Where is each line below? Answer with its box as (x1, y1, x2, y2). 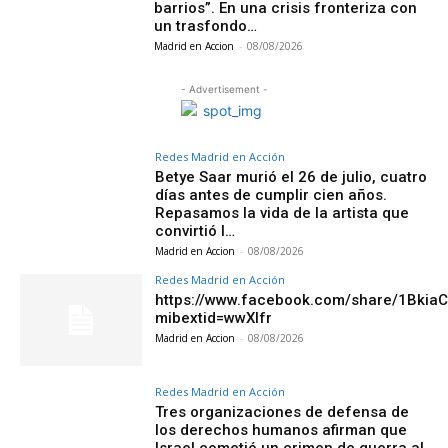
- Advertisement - (180, 83, 268, 95)
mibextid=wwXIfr (155, 309, 273, 327)
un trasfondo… (154, 17, 258, 35)
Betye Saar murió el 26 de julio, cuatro (155, 168, 428, 186)
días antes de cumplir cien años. (155, 186, 388, 204)
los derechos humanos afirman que (155, 420, 408, 439)
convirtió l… (155, 222, 236, 240)
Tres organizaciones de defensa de (155, 402, 410, 421)
